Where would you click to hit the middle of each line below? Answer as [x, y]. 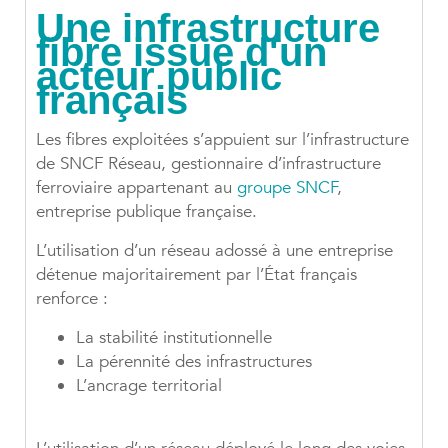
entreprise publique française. [146, 212]
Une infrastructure [208, 28]
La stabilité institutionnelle [174, 338]
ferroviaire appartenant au [136, 188]
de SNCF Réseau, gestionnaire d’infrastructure [208, 164]
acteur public [159, 76]
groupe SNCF [287, 188]
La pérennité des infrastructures [194, 362]
